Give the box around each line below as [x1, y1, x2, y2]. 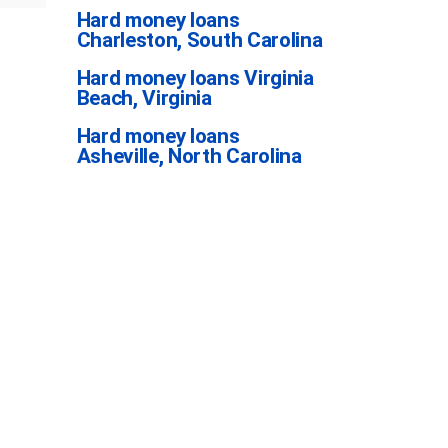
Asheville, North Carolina [76, 144, 302, 168]
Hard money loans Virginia [76, 66, 314, 90]
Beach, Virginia [76, 86, 212, 110]
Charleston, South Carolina [76, 28, 323, 52]
